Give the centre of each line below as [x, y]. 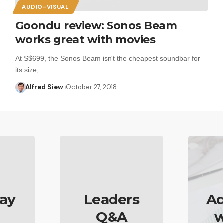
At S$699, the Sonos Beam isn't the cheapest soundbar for [108, 58]
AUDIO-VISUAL [46, 7]
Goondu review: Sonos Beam [96, 25]
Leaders [111, 199]
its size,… [30, 69]
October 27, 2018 [91, 87]
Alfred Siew [45, 87]
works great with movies [85, 39]
